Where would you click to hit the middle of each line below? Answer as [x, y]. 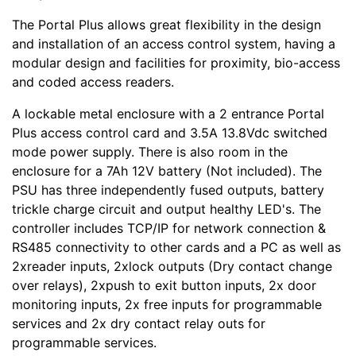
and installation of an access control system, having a [174, 44]
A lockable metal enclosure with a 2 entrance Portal [168, 114]
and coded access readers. [93, 82]
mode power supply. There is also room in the [150, 152]
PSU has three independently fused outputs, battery [168, 190]
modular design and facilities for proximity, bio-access [176, 63]
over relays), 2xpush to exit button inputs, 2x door [164, 286]
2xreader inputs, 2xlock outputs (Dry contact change [172, 267]
